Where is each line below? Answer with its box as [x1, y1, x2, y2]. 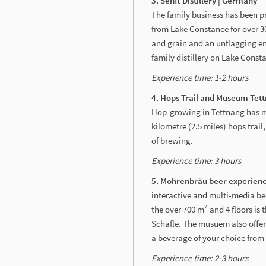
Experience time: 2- [151, 252, 221, 264]
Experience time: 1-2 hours [151, 71, 248, 83]
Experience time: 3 [151, 154, 218, 166]
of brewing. [151, 134, 193, 146]
